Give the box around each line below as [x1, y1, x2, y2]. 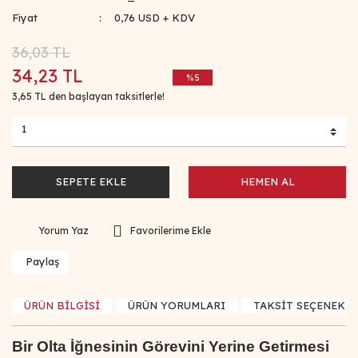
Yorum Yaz [38, 225, 89, 237]
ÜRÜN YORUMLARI [128, 298, 225, 312]
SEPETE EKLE [55, 175, 126, 189]
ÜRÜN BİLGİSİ [24, 298, 100, 312]
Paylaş [25, 255, 59, 268]
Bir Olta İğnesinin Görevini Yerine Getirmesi [12, 337, 329, 355]
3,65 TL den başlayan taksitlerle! [12, 89, 165, 102]
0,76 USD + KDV [113, 10, 195, 24]
